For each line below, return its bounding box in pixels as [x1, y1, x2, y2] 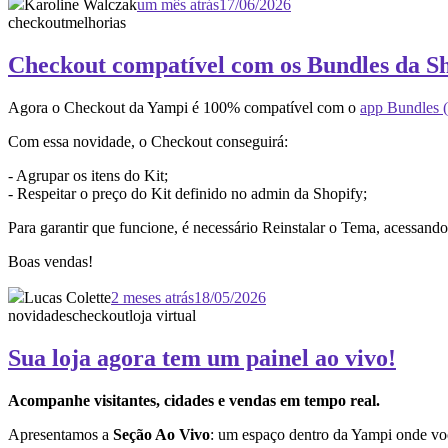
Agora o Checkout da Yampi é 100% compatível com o [8, 99, 360, 117]
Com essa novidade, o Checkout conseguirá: [8, 133, 288, 151]
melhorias [65, 14, 126, 32]
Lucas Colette [24, 289, 111, 307]
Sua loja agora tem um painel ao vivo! [8, 345, 396, 372]
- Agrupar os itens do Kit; [8, 167, 168, 185]
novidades [8, 307, 72, 325]
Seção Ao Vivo [113, 426, 210, 444]
